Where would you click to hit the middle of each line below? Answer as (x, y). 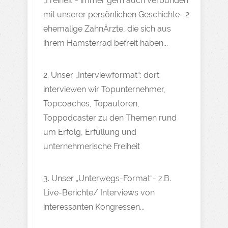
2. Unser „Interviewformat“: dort (101, 75)
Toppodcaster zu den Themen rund (110, 118)
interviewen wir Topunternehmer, (105, 89)
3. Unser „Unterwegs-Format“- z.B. (107, 178)
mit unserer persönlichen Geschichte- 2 (116, 15)
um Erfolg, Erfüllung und (90, 132)
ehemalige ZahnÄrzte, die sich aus (107, 29)
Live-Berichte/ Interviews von (99, 193)
